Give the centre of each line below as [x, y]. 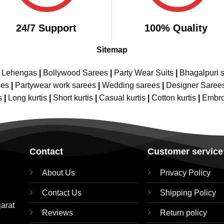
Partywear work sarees [55, 85]
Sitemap [112, 50]
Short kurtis [74, 97]
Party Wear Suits [143, 72]
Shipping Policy [188, 192]
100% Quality [178, 28]
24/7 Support [46, 28]
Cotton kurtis [174, 97]
